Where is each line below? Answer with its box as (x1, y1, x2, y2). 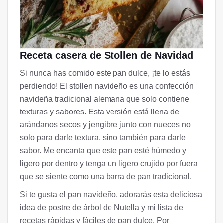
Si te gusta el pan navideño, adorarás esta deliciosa (20, 190, 202, 199)
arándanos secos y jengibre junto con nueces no (20, 120, 191, 129)
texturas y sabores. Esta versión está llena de (20, 108, 179, 116)
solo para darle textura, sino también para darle (20, 133, 186, 142)
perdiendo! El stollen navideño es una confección (20, 82, 194, 91)
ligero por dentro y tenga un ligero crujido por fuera (20, 159, 198, 168)
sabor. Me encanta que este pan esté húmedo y (20, 146, 186, 155)
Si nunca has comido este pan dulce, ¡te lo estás (20, 69, 190, 78)
